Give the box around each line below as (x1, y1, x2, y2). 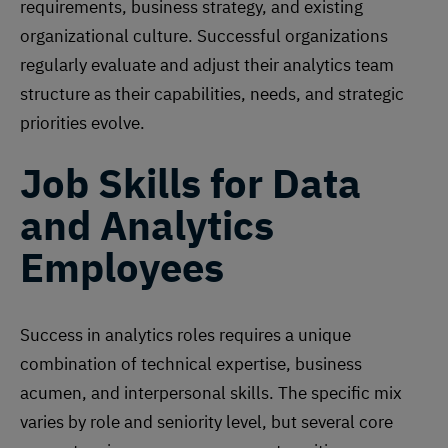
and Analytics (20, 199, 274, 252)
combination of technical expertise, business (20, 353, 362, 376)
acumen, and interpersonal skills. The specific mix (20, 382, 402, 405)
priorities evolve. (20, 112, 145, 135)
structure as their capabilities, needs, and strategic (20, 83, 404, 106)
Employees (20, 241, 224, 294)
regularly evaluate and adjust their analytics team (20, 54, 394, 77)
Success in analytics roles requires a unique (20, 324, 351, 347)
